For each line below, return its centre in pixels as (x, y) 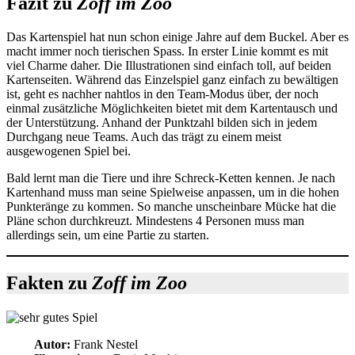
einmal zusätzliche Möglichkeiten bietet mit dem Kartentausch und (172, 108)
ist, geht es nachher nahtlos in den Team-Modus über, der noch (162, 94)
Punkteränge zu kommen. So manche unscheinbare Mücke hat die (171, 206)
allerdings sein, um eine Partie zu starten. (108, 235)
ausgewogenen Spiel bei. (69, 151)
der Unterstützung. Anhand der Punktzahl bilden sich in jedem (162, 122)
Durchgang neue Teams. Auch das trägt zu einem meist (144, 137)
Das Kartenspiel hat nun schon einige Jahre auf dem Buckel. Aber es (177, 37)
